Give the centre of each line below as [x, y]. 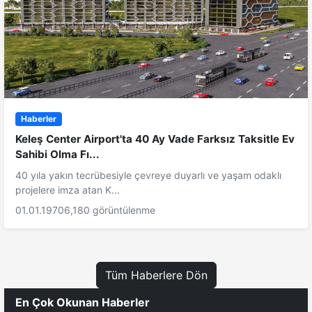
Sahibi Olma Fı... [57, 155]
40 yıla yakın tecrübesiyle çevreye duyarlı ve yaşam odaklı [148, 175]
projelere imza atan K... [68, 190]
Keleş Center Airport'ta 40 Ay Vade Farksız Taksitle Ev [155, 139]
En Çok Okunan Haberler [83, 303]
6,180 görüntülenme [110, 210]
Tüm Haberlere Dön [156, 275]
